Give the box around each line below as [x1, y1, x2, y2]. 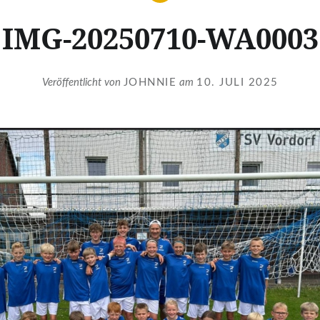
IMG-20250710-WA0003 [1, 19, 319, 58]
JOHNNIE [123, 76, 176, 88]
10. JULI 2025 [196, 76, 279, 88]
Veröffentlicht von [41, 76, 124, 88]
